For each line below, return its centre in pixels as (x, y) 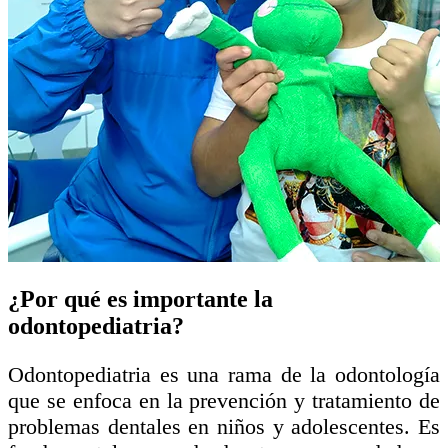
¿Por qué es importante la (140, 298)
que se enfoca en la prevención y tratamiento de (224, 401)
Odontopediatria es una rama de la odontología (224, 375)
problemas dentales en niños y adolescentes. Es (224, 427)
